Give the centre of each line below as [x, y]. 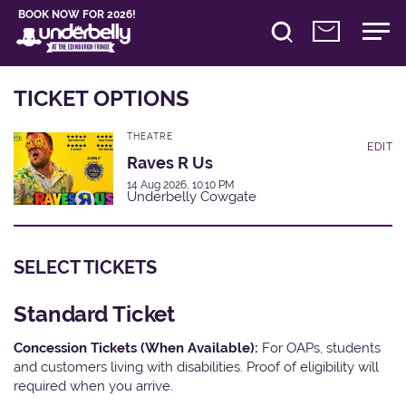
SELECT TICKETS [85, 267]
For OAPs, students [321, 347]
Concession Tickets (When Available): [138, 347]
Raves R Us [170, 162]
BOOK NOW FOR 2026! [77, 14]
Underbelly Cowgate [192, 196]
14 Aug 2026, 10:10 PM [181, 184]
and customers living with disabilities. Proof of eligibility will [196, 366]
